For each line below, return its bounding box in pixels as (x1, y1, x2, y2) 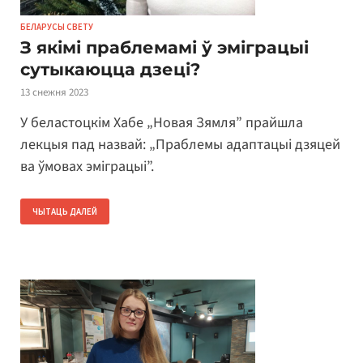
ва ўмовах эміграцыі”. (20, 156, 154, 177)
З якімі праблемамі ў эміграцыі (20, 36, 309, 58)
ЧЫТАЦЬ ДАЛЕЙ (32, 206, 97, 218)
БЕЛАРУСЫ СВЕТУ (20, 20, 93, 32)
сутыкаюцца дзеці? (20, 58, 200, 79)
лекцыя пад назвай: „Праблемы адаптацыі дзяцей (20, 135, 340, 156)
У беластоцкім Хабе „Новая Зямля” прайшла (20, 113, 303, 134)
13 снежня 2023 (20, 84, 88, 100)
